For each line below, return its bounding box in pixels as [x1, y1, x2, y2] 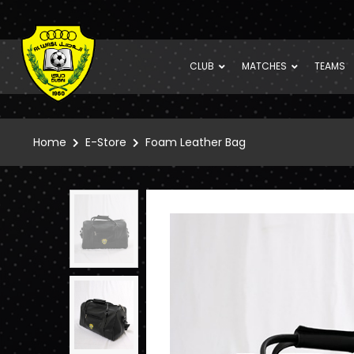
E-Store [85, 134, 126, 150]
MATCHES [242, 59, 288, 73]
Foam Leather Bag [145, 134, 246, 150]
